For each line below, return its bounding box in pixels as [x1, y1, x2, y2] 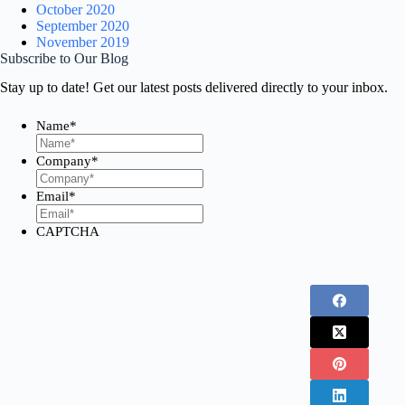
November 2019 [36, 33, 129, 50]
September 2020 [36, 17, 129, 33]
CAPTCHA [36, 224, 99, 240]
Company [36, 154, 91, 169]
